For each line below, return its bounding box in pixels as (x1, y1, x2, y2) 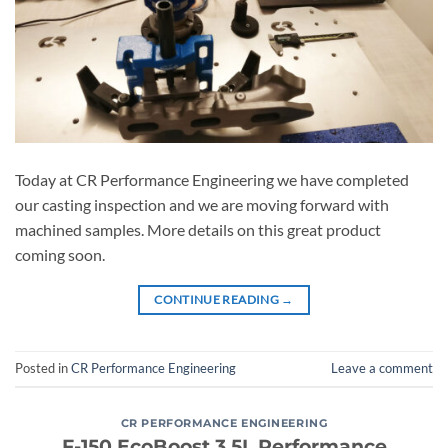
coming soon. (15, 244, 105, 264)
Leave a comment (331, 360, 433, 377)
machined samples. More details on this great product (15, 219, 381, 239)
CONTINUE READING (154, 291, 282, 307)
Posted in (15, 360, 71, 377)
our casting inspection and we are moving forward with (15, 194, 389, 214)
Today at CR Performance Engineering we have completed (15, 169, 409, 189)
